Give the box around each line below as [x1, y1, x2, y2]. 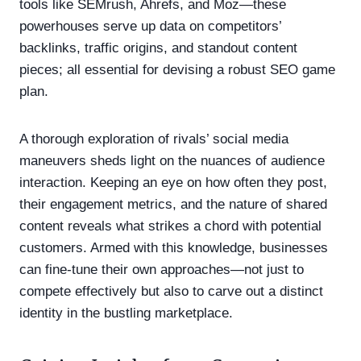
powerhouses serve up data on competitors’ [19, 18, 281, 34]
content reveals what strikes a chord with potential [19, 218, 322, 234]
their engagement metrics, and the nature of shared [19, 196, 327, 212]
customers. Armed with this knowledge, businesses [19, 239, 328, 255]
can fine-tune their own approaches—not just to [19, 261, 304, 277]
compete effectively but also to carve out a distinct [19, 283, 323, 299]
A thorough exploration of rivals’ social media [19, 131, 288, 147]
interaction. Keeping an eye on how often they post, [19, 174, 327, 190]
